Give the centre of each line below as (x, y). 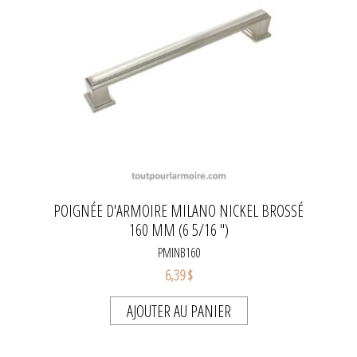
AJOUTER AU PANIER (178, 311)
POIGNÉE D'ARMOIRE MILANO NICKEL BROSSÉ (178, 211)
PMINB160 (178, 253)
